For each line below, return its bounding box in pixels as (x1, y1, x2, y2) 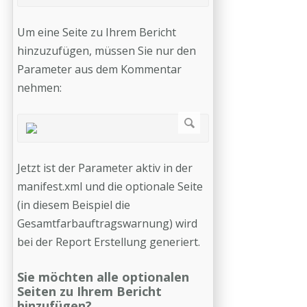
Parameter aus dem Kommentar (17, 61, 182, 77)
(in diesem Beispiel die (17, 197, 130, 212)
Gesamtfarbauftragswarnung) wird (17, 215, 197, 231)
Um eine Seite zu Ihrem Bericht (17, 24, 176, 40)
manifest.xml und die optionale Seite (17, 178, 203, 194)
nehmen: (17, 79, 62, 95)
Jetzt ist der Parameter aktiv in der (17, 160, 193, 175)
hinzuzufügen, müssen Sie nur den (17, 42, 196, 58)
